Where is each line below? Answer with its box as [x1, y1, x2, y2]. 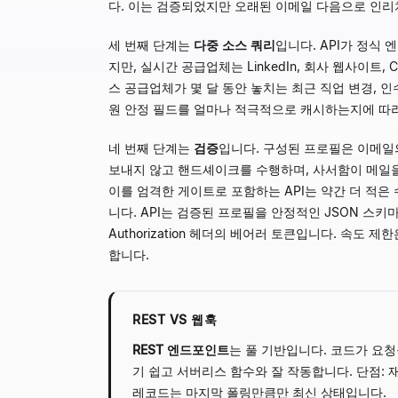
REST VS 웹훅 [132, 312, 218, 327]
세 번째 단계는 [108, 37, 194, 52]
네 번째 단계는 [108, 140, 194, 155]
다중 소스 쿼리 [194, 37, 275, 52]
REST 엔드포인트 [132, 342, 229, 357]
